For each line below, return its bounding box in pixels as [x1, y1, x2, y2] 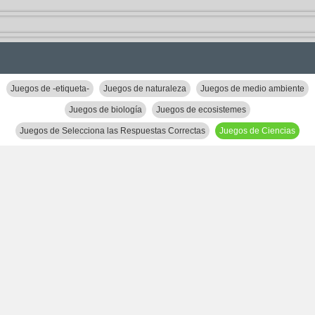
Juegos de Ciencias [219, 126, 295, 136]
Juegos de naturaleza [103, 84, 186, 94]
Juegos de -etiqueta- [11, 84, 89, 94]
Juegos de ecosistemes [156, 105, 246, 115]
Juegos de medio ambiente [200, 84, 304, 94]
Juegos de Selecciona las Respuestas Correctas [20, 126, 205, 136]
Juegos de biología [69, 105, 142, 115]
